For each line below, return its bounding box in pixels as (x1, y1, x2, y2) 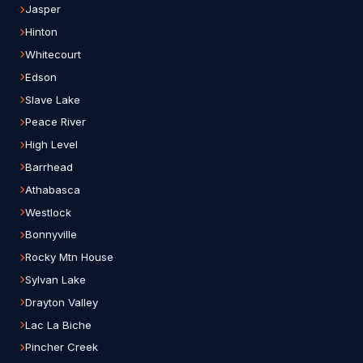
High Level (25, 138, 78, 152)
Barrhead (25, 160, 73, 173)
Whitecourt (25, 47, 81, 61)
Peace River (25, 115, 86, 129)
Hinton (25, 25, 58, 39)
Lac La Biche (25, 318, 92, 331)
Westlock (25, 205, 71, 219)
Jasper (25, 2, 61, 16)
